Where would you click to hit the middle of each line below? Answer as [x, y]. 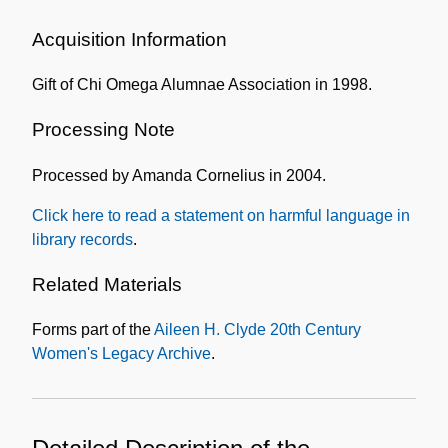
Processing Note [103, 130]
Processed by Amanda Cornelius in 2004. [179, 175]
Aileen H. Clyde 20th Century [257, 330]
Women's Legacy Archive [121, 354]
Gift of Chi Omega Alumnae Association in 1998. [202, 85]
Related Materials [107, 284]
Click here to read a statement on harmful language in [221, 215]
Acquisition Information [129, 40]
